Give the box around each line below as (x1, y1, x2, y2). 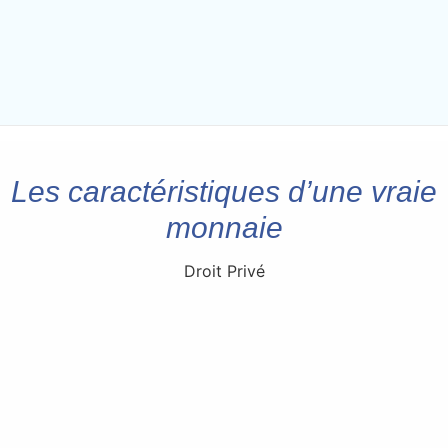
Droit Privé (183, 260, 265, 281)
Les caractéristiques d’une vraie (11, 174, 437, 208)
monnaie (165, 210, 283, 244)
